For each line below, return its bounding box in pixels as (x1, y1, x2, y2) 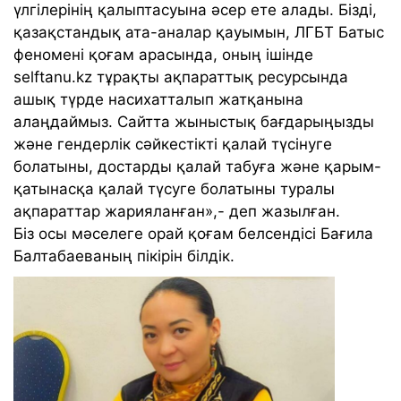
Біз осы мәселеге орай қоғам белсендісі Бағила (13, 224, 373, 243)
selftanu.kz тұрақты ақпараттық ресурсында (13, 67, 348, 86)
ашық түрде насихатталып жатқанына (13, 90, 303, 108)
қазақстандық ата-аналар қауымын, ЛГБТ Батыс (13, 22, 384, 41)
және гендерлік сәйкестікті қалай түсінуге (13, 134, 332, 153)
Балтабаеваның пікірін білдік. (13, 246, 235, 265)
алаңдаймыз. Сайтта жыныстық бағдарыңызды (13, 112, 374, 131)
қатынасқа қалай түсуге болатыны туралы (13, 179, 335, 198)
